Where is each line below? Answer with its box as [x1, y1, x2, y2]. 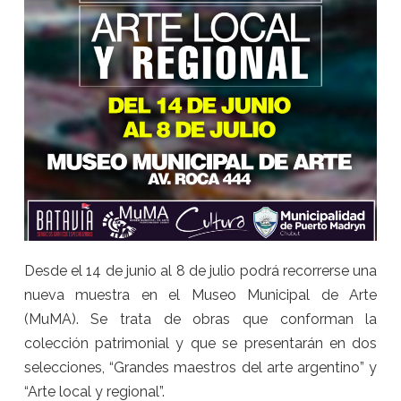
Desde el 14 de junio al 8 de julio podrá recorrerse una [23, 261, 378, 279]
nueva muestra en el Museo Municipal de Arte [23, 286, 378, 303]
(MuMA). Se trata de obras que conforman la [23, 310, 378, 328]
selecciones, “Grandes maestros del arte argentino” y [23, 358, 378, 376]
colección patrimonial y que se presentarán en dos [23, 334, 378, 352]
